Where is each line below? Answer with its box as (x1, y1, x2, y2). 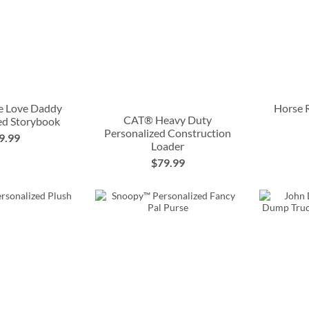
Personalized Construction (104, 126, 232, 140)
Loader (151, 139, 185, 153)
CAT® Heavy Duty (123, 113, 212, 127)
